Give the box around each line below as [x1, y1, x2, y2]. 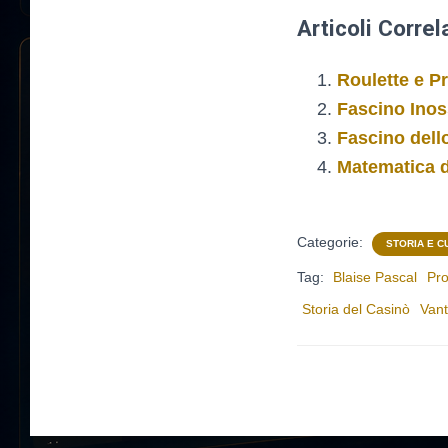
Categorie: [297, 234, 367, 250]
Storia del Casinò [302, 301, 410, 317]
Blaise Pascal [333, 269, 417, 285]
